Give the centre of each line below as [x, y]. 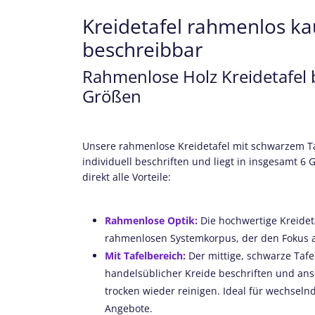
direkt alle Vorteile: [127, 177]
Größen [112, 96]
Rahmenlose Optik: [151, 221]
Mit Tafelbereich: [147, 256]
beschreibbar [142, 50]
